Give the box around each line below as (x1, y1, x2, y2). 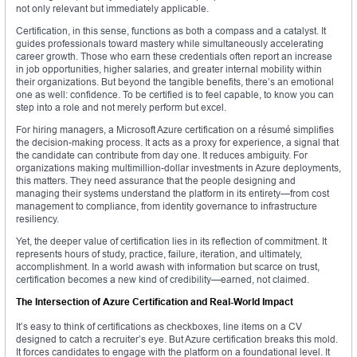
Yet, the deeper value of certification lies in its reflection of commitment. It (16, 235, 327, 248)
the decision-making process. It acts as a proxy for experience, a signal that (16, 136, 339, 149)
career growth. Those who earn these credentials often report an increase (16, 50, 332, 63)
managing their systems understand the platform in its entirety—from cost (16, 187, 329, 200)
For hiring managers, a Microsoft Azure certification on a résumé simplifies (16, 124, 334, 136)
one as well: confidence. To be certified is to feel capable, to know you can (16, 88, 334, 101)
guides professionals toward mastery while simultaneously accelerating (16, 37, 324, 50)
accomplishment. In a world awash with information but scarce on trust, (16, 261, 320, 273)
